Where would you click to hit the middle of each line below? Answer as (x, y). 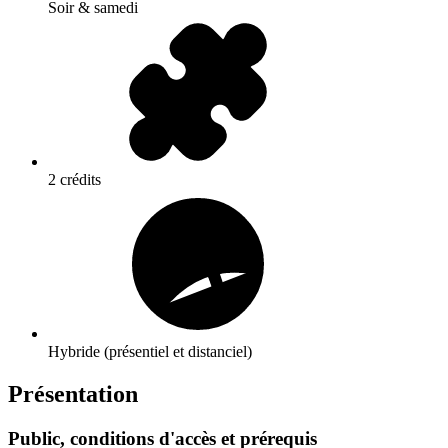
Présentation (73, 394)
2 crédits (74, 180)
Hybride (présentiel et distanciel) (150, 352)
